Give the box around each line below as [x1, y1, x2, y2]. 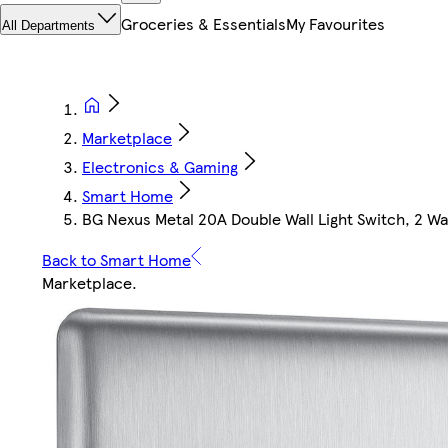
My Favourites [286, 12, 385, 36]
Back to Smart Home [42, 248, 191, 272]
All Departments [2, 18, 95, 34]
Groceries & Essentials [121, 12, 286, 36]
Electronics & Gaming [82, 155, 238, 179]
